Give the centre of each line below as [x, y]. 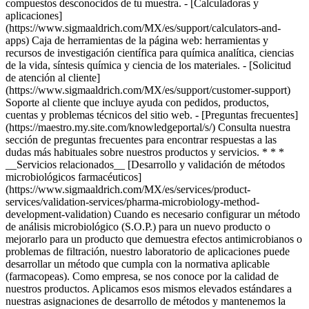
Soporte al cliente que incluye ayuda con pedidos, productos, [137, 102]
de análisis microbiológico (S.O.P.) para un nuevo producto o [138, 227]
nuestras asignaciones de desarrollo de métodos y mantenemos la [146, 301]
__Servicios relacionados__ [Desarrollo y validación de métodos [145, 165]
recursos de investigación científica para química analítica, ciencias [150, 53]
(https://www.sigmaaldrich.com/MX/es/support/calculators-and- [143, 28]
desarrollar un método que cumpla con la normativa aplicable [138, 264]
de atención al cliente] [53, 78]
